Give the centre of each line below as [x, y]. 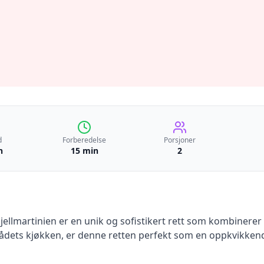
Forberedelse [85, 140]
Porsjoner [179, 140]
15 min [84, 151]
